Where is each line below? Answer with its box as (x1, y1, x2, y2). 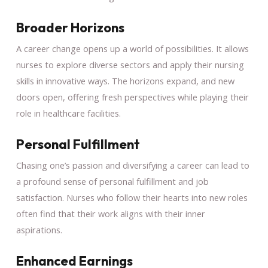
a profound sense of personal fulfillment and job (16, 175, 209, 187)
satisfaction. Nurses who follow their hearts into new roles (16, 191, 248, 203)
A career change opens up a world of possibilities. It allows (16, 42, 249, 54)
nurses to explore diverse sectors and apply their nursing (16, 58, 244, 71)
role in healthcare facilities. (16, 106, 121, 119)
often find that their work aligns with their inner (16, 207, 205, 220)
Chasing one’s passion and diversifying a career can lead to (16, 159, 249, 171)
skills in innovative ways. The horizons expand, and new (16, 74, 234, 87)
